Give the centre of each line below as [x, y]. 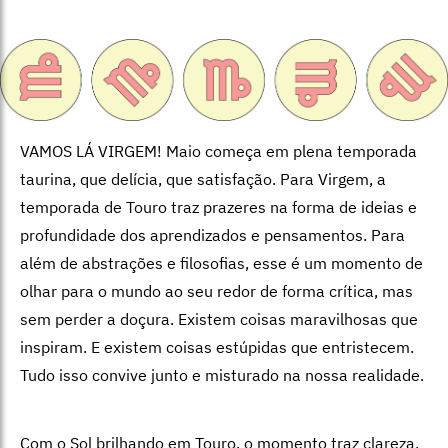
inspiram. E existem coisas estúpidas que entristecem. [217, 346]
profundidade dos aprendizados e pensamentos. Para [212, 234]
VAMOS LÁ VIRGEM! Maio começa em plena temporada [218, 150]
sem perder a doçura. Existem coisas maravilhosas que [219, 318]
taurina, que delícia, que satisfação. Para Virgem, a [203, 178]
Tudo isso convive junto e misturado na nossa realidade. [222, 374]
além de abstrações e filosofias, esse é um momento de [221, 262]
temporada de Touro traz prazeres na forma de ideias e [218, 206]
